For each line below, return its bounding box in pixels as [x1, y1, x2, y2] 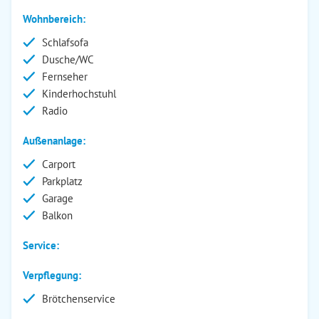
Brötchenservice [42, 292, 115, 305]
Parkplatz [42, 174, 83, 188]
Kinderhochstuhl [42, 87, 116, 100]
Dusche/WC [42, 53, 94, 66]
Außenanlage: [23, 134, 85, 147]
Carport [42, 157, 75, 171]
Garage [42, 192, 73, 205]
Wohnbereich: [23, 12, 85, 26]
